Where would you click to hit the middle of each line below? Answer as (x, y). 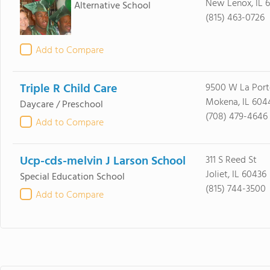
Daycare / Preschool (61, 105)
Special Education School (72, 177)
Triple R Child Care (68, 89)
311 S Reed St (231, 160)
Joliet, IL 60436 (236, 175)
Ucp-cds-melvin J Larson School (102, 162)
